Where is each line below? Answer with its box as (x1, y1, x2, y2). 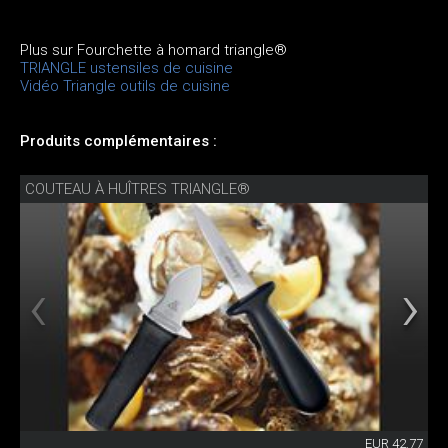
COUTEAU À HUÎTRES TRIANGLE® (25, 179, 250, 198)
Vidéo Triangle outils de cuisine (20, 76, 230, 95)
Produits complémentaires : (20, 131, 217, 150)
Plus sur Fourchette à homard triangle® (20, 40, 287, 59)
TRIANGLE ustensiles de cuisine (20, 58, 233, 77)
